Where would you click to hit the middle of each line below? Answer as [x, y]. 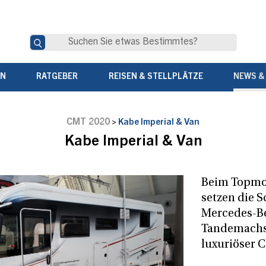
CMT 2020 [88, 123]
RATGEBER [57, 77]
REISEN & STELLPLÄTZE [156, 77]
